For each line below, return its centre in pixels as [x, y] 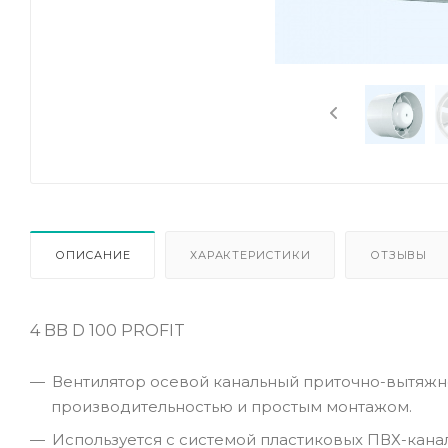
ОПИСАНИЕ [93, 254]
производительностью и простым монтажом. [233, 406]
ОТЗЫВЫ [399, 254]
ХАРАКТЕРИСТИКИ [250, 254]
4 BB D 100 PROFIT [107, 330]
